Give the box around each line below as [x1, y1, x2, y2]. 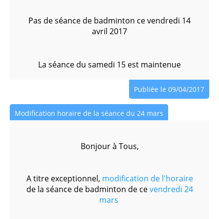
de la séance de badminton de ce [26, 184, 148, 195]
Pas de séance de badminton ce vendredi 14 [28, 15, 191, 26]
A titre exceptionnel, [26, 173, 102, 184]
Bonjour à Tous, [80, 141, 139, 152]
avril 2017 [92, 26, 127, 37]
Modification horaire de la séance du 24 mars [15, 109, 163, 118]
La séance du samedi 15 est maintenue [38, 59, 181, 70]
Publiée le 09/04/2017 [134, 85, 204, 94]
